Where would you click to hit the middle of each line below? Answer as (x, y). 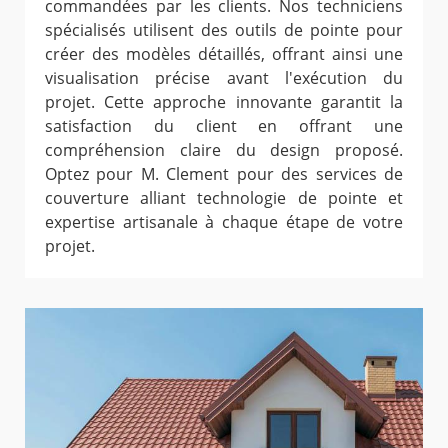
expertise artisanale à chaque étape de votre (224, 221)
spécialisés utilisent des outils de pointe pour (224, 29)
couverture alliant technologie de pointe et (224, 197)
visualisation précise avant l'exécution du (224, 77)
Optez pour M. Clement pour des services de (224, 173)
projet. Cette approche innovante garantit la (224, 101)
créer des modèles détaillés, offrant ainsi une (224, 53)
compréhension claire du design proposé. (224, 149)
